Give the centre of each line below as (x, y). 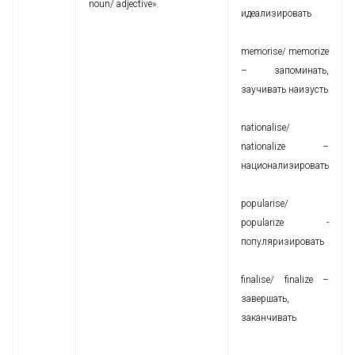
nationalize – (285, 147)
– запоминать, (285, 71)
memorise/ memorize (285, 52)
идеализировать (276, 13)
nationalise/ (265, 128)
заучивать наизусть (284, 90)
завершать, (265, 299)
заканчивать (269, 318)
